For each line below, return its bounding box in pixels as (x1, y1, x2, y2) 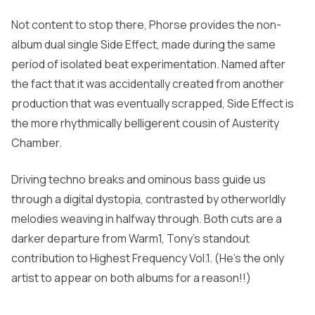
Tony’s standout (165, 230, 250, 246)
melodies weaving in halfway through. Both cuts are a (11, 210, 282, 226)
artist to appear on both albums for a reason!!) (11, 269, 251, 285)
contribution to (11, 250, 90, 266)
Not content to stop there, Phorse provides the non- (11, 16, 281, 32)
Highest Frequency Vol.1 (90, 250, 210, 266)
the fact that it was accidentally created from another (11, 75, 284, 91)
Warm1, (129, 230, 165, 246)
